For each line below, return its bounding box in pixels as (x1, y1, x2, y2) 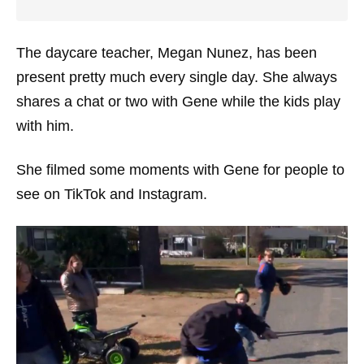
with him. (16, 118, 74, 135)
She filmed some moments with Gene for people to (16, 162, 344, 179)
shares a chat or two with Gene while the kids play (16, 93, 340, 110)
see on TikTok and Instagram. (16, 186, 207, 203)
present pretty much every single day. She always (16, 69, 337, 86)
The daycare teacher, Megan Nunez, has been (16, 45, 317, 62)
